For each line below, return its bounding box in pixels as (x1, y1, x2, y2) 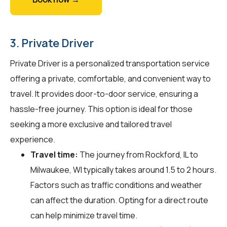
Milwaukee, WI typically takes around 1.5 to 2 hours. (30, 164, 216, 175)
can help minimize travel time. (30, 209, 137, 221)
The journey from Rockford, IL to (78, 148, 198, 160)
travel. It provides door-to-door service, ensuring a (10, 88, 198, 99)
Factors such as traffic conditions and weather (30, 179, 202, 191)
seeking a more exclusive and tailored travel (10, 118, 172, 130)
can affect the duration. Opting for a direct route (30, 194, 208, 206)
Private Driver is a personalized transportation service (10, 57, 210, 69)
